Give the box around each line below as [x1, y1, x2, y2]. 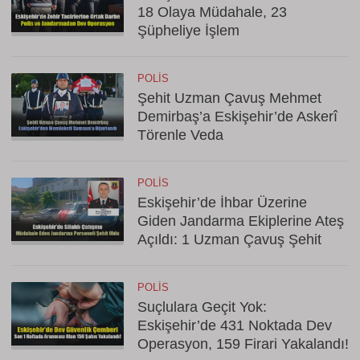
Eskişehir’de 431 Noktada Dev [137, 317, 332, 333]
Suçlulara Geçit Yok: [137, 299, 267, 315]
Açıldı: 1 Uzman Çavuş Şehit [137, 231, 321, 247]
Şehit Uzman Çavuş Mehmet [137, 90, 321, 106]
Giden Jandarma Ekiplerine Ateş [137, 213, 344, 229]
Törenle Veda [137, 127, 223, 143]
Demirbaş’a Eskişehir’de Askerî [137, 108, 337, 125]
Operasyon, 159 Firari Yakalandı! [137, 336, 349, 352]
